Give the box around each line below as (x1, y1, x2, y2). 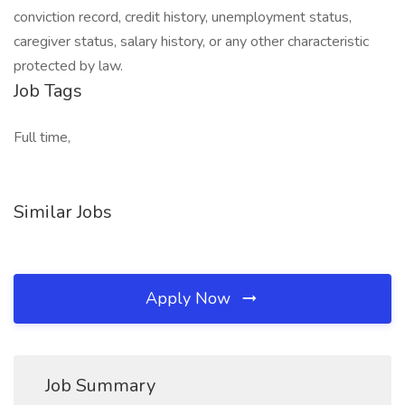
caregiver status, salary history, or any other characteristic (14, 32, 369, 52)
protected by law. (14, 56, 123, 76)
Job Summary (45, 373, 155, 398)
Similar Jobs (14, 200, 112, 224)
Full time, (14, 127, 71, 147)
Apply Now (146, 287, 235, 309)
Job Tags (14, 79, 82, 103)
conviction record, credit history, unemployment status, (14, 7, 352, 27)
